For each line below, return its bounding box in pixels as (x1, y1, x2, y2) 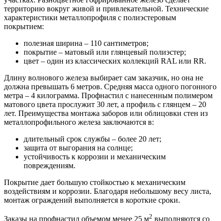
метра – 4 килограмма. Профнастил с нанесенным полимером (4, 91, 213, 100)
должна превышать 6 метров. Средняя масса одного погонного (4, 82, 217, 91)
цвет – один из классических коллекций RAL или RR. (24, 56, 206, 65)
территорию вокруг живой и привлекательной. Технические (4, 4, 209, 13)
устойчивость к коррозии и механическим (24, 152, 166, 161)
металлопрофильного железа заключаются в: (4, 117, 154, 126)
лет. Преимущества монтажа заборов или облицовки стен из (4, 109, 208, 117)
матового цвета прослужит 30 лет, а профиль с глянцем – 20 (4, 100, 206, 109)
